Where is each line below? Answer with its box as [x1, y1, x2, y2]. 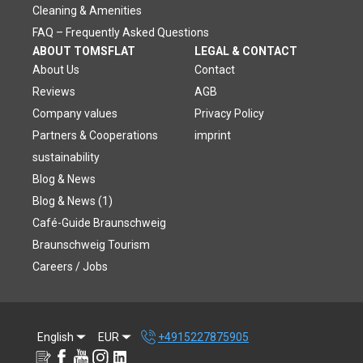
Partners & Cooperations [32, 128, 158, 142]
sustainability [32, 150, 100, 164]
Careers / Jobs [32, 259, 108, 273]
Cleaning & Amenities [32, 3, 142, 17]
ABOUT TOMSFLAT [32, 44, 135, 58]
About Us [32, 62, 79, 76]
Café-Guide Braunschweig [32, 216, 166, 229]
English [37, 330, 74, 344]
